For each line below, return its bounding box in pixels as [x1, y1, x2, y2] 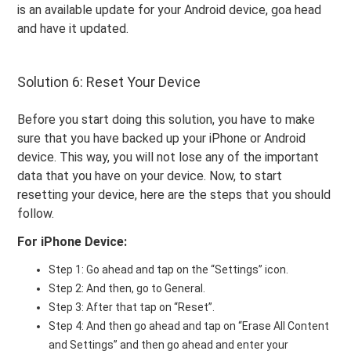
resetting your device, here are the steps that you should [17, 187, 331, 203]
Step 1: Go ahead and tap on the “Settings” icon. [49, 263, 289, 277]
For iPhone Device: [17, 234, 128, 250]
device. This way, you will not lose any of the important [17, 150, 320, 165]
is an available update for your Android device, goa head [17, 2, 322, 18]
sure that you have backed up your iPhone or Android [17, 131, 306, 147]
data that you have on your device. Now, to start [17, 168, 283, 184]
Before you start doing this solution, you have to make [17, 112, 316, 128]
